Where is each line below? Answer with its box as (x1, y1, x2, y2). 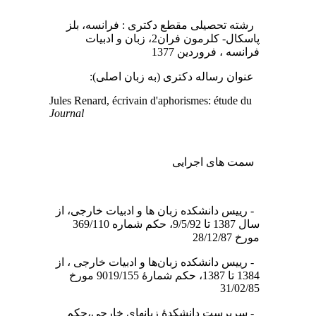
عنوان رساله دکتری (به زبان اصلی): (97, 71, 267, 83)
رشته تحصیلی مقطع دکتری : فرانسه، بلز (73, 19, 267, 31)
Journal (56, 107, 91, 119)
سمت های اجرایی (179, 156, 267, 168)
